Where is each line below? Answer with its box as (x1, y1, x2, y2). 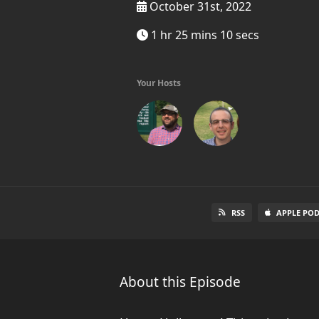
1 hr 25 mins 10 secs (148, 27, 259, 43)
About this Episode (120, 273, 241, 291)
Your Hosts (137, 77, 181, 89)
